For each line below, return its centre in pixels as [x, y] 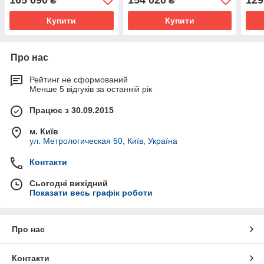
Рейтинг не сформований [79, 79]
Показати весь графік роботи [91, 192]
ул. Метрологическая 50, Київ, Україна [103, 141]
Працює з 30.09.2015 [72, 110]
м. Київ [44, 131]
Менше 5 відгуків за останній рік [91, 89]
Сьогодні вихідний [69, 183]
